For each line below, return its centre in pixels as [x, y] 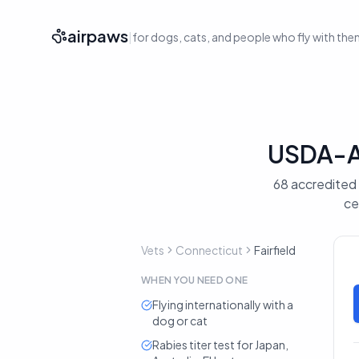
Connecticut [209, 250]
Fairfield [275, 250]
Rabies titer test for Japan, [220, 345]
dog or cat [180, 321]
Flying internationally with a [223, 305]
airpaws [98, 36]
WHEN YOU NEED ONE [195, 280]
